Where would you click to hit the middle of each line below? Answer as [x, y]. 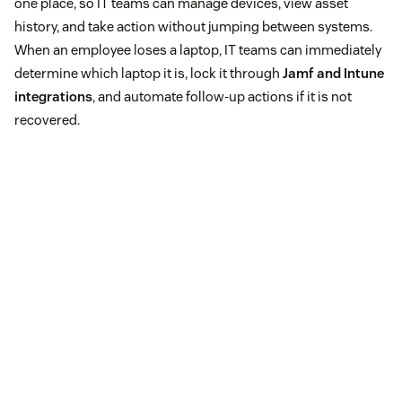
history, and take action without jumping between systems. [193, 27]
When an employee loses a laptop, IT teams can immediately [198, 50]
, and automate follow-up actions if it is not [222, 97]
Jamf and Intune [332, 74]
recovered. [47, 120]
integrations [53, 97]
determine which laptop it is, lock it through [147, 74]
